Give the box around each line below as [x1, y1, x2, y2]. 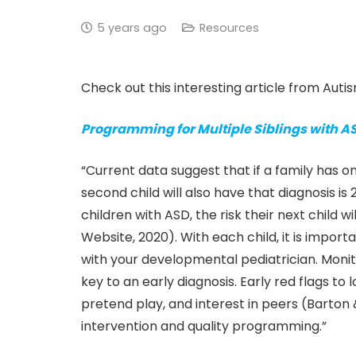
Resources [199, 20, 259, 36]
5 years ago [96, 20, 167, 36]
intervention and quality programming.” [81, 317, 327, 335]
